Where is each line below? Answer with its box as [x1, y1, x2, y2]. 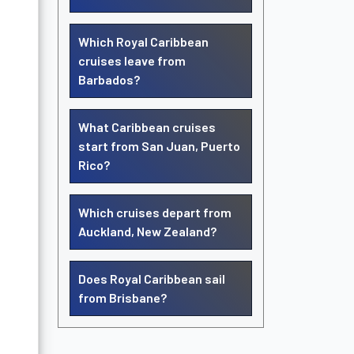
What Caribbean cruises [78, 119, 216, 134]
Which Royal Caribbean [78, 34, 209, 49]
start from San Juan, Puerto [78, 138, 240, 153]
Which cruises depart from [78, 205, 232, 220]
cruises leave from [78, 53, 186, 68]
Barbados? [78, 72, 140, 87]
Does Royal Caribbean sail [78, 271, 225, 286]
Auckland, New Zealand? [78, 224, 217, 239]
